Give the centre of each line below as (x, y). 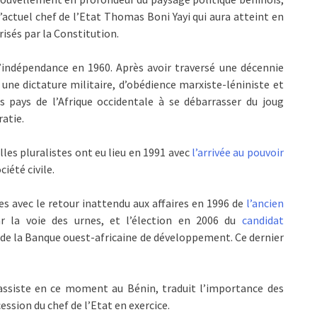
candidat (263, 220)
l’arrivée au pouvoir (237, 152)
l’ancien (265, 203)
